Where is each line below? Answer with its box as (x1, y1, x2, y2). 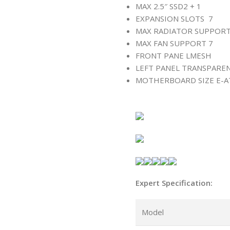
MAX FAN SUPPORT (135, 38, 208, 48)
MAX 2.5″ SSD (135, 1, 183, 11)
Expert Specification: (135, 178, 213, 188)
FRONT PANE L (135, 50, 190, 61)
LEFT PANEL (135, 63, 182, 73)
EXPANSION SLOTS (135, 13, 208, 24)
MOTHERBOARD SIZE (135, 75, 216, 85)
